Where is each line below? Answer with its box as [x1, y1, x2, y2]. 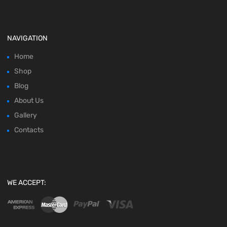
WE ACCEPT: [7, 178, 46, 187]
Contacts [14, 125, 44, 134]
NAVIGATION [7, 33, 48, 43]
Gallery [14, 110, 37, 120]
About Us [14, 96, 44, 105]
